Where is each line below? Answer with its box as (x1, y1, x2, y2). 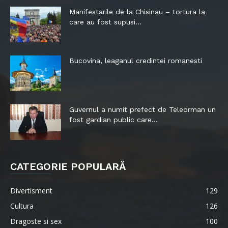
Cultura (10, 201, 34, 211)
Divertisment (10, 185, 52, 195)
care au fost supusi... (69, 17, 141, 26)
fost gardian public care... (69, 115, 158, 124)
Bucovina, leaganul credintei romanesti (69, 56, 202, 65)
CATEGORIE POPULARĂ (10, 160, 126, 173)
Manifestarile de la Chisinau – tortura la (69, 7, 205, 16)
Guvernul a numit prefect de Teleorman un (69, 105, 216, 113)
